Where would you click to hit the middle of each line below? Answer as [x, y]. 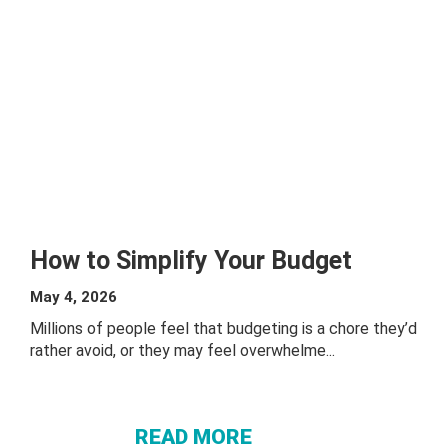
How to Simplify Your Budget [191, 260]
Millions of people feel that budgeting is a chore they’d [223, 328]
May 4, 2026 [73, 297]
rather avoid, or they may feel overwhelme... [182, 350]
